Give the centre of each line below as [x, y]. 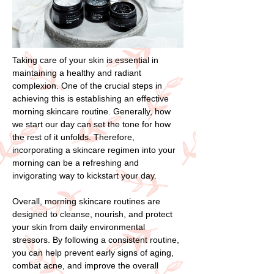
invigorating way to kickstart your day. [84, 175]
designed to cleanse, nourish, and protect [92, 214]
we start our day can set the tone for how [91, 124]
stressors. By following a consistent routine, [96, 239]
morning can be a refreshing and [76, 162]
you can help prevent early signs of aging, [93, 252]
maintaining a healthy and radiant [77, 72]
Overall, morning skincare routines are [86, 201]
